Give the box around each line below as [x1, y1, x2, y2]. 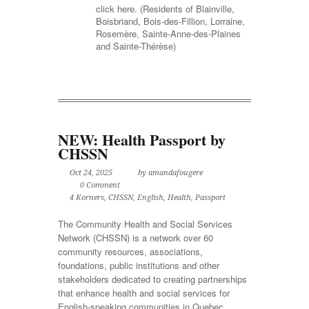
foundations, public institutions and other [58, 259, 219, 272]
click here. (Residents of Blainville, [96, 2, 235, 15]
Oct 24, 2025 [70, 168, 112, 177]
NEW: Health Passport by [58, 128, 226, 151]
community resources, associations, [58, 245, 203, 258]
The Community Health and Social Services [58, 217, 232, 230]
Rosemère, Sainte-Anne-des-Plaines [96, 27, 241, 40]
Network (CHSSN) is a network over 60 [58, 231, 213, 244]
